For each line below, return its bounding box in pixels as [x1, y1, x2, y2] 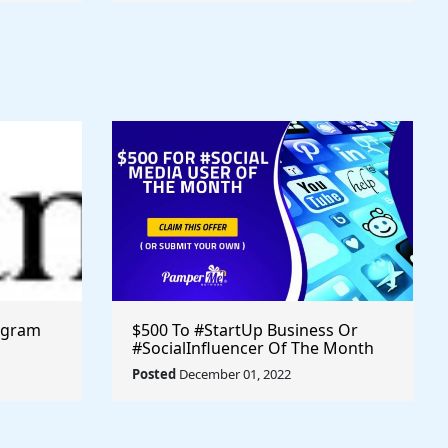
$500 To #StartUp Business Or [132, 319, 358, 341]
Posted [132, 365, 176, 383]
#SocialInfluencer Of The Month [132, 337, 374, 359]
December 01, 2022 [176, 365, 291, 383]
